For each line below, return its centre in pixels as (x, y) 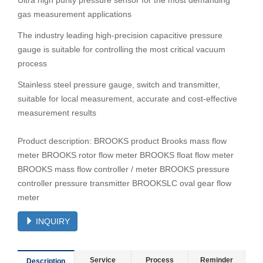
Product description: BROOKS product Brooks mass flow (122, 141)
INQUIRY (52, 221)
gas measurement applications (75, 14)
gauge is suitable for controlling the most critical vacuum (122, 49)
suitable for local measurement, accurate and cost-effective (127, 99)
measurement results (57, 113)
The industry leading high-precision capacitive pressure (120, 35)
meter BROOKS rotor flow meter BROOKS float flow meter (126, 155)
